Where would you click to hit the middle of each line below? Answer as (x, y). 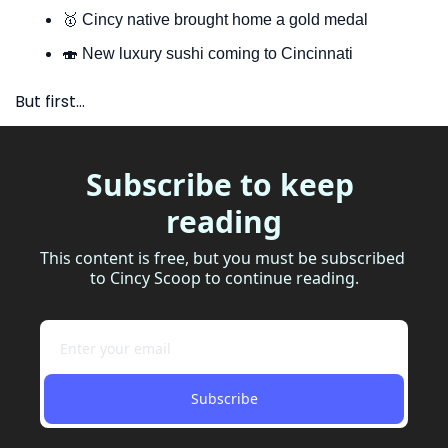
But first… (50, 101)
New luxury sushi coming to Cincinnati (215, 53)
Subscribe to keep (220, 184)
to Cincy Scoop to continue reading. (224, 277)
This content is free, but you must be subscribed (222, 257)
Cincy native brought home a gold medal (223, 19)
